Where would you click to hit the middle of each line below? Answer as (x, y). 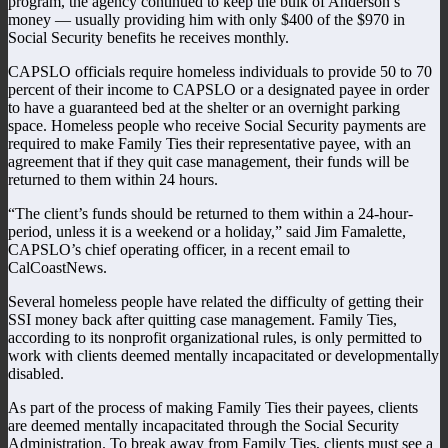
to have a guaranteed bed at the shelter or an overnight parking (204, 107)
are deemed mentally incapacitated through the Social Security (203, 425)
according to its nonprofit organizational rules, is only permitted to (215, 337)
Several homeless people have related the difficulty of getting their (215, 301)
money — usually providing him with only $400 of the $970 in (206, 19)
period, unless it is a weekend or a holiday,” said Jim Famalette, (207, 231)
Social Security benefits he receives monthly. (148, 37)
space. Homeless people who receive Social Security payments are (217, 125)
